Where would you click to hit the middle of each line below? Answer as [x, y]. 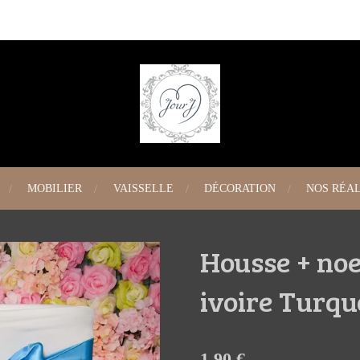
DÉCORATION [239, 188]
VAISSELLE [143, 188]
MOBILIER [55, 188]
